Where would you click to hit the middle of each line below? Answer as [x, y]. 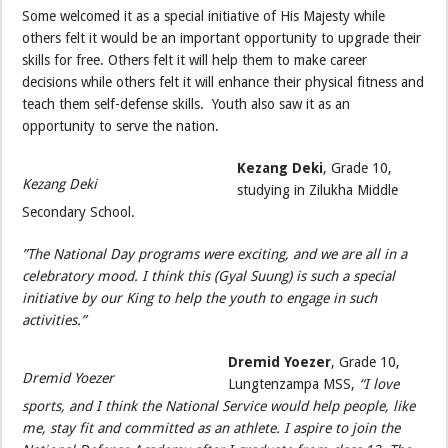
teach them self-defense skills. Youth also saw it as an [186, 104]
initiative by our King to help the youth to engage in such [200, 298]
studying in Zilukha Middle [318, 190]
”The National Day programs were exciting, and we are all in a [215, 254]
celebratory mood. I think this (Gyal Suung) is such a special [209, 276]
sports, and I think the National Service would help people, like [219, 406]
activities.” [54, 320]
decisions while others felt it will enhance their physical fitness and [223, 82]
